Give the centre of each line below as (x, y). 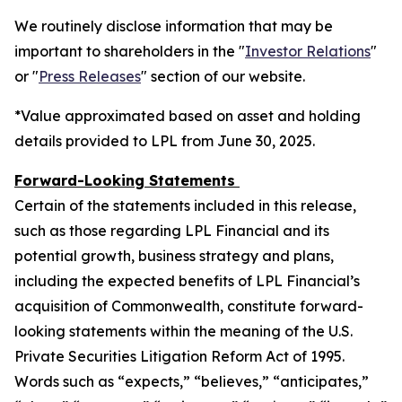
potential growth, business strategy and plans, (174, 256)
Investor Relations (308, 51)
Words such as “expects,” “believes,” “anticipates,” (192, 381)
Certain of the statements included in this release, (185, 205)
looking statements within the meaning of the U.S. (184, 331)
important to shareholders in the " (130, 51)
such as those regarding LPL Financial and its (172, 231)
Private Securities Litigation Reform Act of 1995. (179, 356)
